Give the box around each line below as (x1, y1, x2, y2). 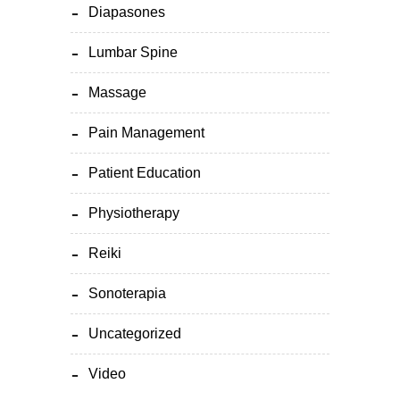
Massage (88, 85, 146, 100)
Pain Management (88, 125, 204, 140)
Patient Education (88, 165, 201, 180)
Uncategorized (88, 326, 181, 341)
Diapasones (88, 4, 165, 20)
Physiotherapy (88, 205, 179, 221)
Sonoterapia (88, 286, 166, 301)
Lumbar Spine (88, 45, 178, 60)
